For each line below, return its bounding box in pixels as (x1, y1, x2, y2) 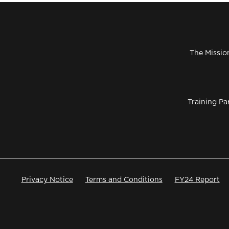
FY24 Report (174, 176, 220, 184)
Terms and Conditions (85, 176, 163, 184)
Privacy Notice (21, 176, 73, 184)
